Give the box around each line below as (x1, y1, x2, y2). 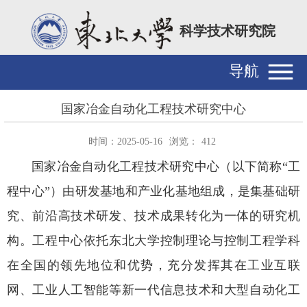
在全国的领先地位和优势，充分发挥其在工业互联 (7, 258, 300, 272)
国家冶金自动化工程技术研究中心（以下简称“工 (32, 159, 300, 173)
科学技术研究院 (179, 23, 275, 38)
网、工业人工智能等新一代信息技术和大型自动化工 (7, 282, 300, 297)
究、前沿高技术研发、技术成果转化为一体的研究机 (7, 208, 300, 223)
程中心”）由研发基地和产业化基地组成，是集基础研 (7, 184, 300, 198)
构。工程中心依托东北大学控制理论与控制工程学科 (7, 233, 300, 247)
